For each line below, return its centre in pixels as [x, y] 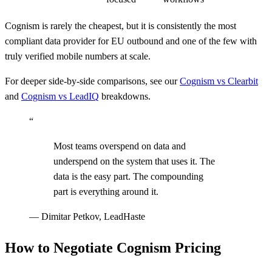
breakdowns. [125, 97]
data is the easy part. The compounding [128, 177]
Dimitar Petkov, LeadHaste [93, 217]
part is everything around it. [106, 192]
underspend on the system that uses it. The [134, 161]
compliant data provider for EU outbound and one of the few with [131, 41]
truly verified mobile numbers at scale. [78, 56]
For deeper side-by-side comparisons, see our [92, 81]
